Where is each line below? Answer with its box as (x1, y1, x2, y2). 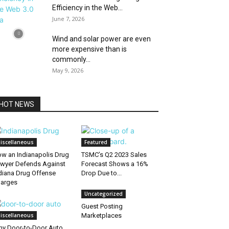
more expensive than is (52, 45, 127, 53)
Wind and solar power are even (52, 35, 151, 43)
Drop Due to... (81, 169, 122, 177)
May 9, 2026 (52, 66, 83, 74)
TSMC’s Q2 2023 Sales (81, 151, 147, 158)
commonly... (52, 55, 90, 63)
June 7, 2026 (52, 15, 84, 22)
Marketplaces (81, 212, 122, 219)
